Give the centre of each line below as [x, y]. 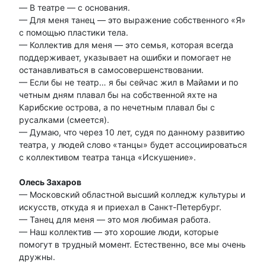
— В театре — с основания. [75, 7]
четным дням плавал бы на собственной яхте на [118, 94]
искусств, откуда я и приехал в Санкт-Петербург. [120, 207]
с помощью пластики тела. [74, 32]
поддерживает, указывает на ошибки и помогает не [125, 57]
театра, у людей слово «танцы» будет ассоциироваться [133, 144]
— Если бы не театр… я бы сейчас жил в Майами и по [129, 82]
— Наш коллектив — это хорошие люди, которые [119, 232]
